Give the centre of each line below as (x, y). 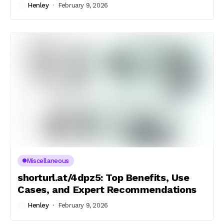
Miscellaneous (47, 160)
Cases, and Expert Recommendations (107, 189)
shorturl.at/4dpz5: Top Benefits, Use (103, 177)
